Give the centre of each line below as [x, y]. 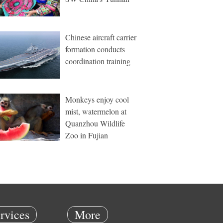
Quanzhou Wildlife [95, 123]
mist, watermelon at [96, 111]
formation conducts [95, 49]
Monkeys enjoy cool [97, 99]
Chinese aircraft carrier [101, 37]
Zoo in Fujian [87, 135]
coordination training [98, 61]
